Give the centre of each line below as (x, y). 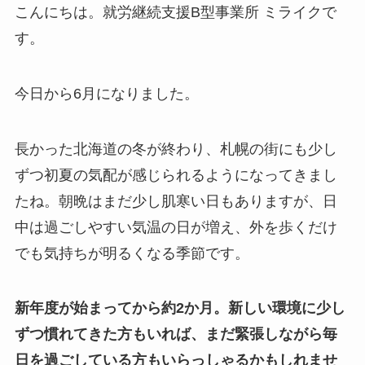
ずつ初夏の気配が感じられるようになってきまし (176, 175)
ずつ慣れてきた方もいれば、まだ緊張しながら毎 (176, 334)
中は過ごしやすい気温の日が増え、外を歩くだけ (176, 227)
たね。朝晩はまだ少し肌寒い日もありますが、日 (176, 201)
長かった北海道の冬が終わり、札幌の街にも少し (176, 149)
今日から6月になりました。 (106, 93)
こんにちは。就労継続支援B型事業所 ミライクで (175, 12)
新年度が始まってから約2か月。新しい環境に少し (180, 308)
